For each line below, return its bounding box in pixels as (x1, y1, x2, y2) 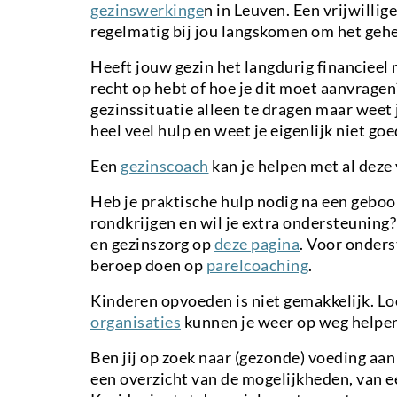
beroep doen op (90, 254, 206, 275)
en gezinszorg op (90, 233, 214, 253)
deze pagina (214, 233, 300, 253)
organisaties (90, 311, 181, 331)
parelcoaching (206, 254, 308, 275)
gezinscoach (121, 155, 209, 175)
